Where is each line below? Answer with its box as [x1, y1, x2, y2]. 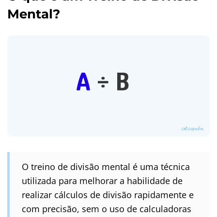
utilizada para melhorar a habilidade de [22, 174, 183, 186]
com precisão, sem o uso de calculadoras [22, 202, 191, 215]
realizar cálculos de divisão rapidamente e [22, 188, 194, 201]
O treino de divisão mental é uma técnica [22, 160, 190, 172]
